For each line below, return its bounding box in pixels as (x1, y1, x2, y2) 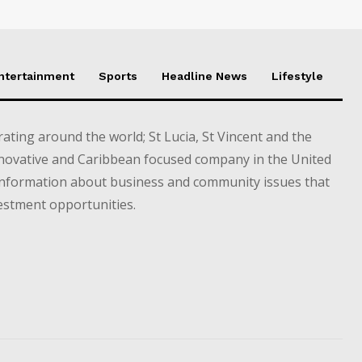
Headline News (162, 69, 247, 82)
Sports (99, 69, 137, 82)
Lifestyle (271, 69, 323, 82)
